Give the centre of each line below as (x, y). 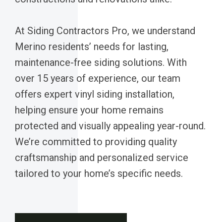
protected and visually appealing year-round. (110, 126)
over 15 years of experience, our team (98, 78)
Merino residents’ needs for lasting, (92, 46)
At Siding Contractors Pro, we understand (105, 30)
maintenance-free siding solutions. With (101, 62)
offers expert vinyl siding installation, (95, 94)
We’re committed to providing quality (96, 141)
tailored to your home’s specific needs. (99, 173)
